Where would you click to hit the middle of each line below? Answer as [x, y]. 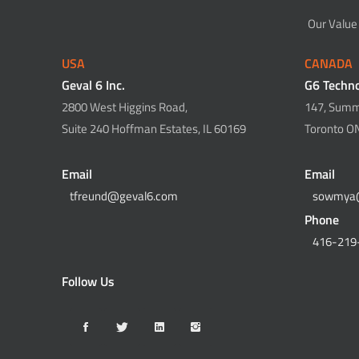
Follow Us [89, 281]
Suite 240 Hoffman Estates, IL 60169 [154, 129]
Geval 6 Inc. [94, 85]
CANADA [328, 63]
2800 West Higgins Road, [125, 107]
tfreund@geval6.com [124, 196]
